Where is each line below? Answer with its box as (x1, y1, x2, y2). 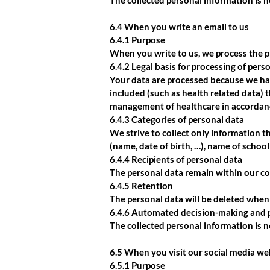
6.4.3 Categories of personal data (110, 114, 244, 125)
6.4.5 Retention (110, 180, 173, 191)
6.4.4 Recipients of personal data (110, 154, 242, 165)
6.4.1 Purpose (110, 34, 165, 45)
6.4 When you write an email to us (110, 21, 249, 32)
